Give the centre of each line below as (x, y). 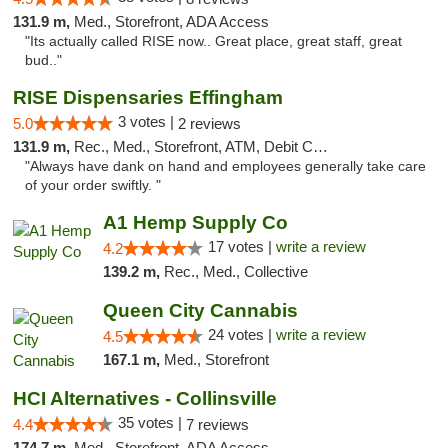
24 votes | (241, 334)
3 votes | (148, 121)
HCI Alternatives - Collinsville (145, 398)
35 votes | (152, 422)
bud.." (43, 60)
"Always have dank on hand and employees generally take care (225, 166)
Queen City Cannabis (200, 310)
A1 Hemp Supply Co (195, 222)
